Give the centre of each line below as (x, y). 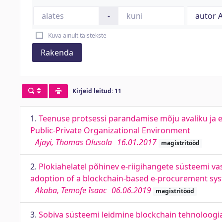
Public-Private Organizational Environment (110, 130)
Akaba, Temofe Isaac (71, 190)
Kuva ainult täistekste (77, 35)
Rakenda (57, 53)
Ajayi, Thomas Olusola (74, 142)
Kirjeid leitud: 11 (97, 91)
